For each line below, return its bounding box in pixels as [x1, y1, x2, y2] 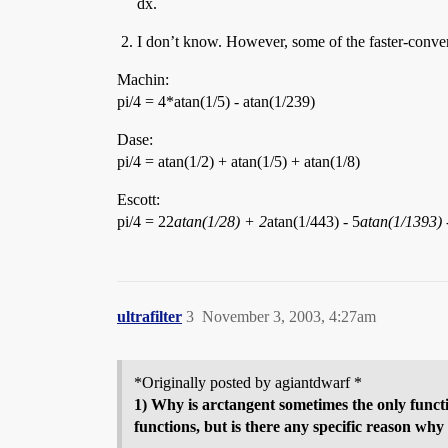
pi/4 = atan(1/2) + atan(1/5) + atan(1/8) [117, 153, 360, 170]
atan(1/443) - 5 [267, 213, 360, 230]
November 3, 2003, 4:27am [202, 308, 376, 325]
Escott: [117, 191, 160, 208]
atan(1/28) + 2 [174, 213, 267, 230]
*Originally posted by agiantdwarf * [134, 374, 362, 391]
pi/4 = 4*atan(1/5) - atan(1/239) [117, 93, 315, 110]
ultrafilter [117, 308, 182, 325]
